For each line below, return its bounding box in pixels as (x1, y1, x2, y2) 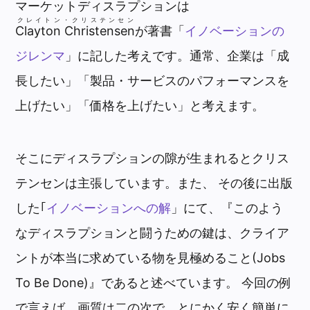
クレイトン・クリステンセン (17, 16, 134, 24)
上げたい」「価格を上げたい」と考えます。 (15, 98, 265, 113)
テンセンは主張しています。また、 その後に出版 (15, 175, 293, 190)
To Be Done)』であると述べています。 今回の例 (15, 275, 292, 290)
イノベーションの (185, 24, 285, 39)
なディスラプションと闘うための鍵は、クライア (15, 225, 290, 240)
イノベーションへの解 (46, 200, 172, 215)
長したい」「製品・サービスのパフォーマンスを (15, 73, 290, 89)
